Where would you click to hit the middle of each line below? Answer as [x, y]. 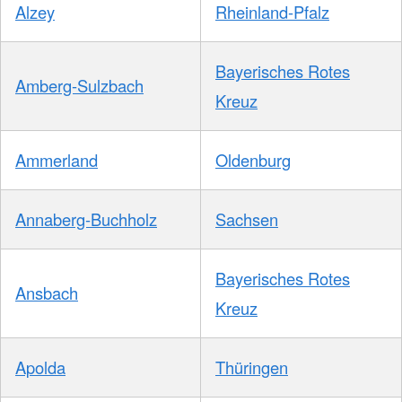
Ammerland [57, 160]
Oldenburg [253, 160]
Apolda [40, 367]
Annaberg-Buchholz [86, 219]
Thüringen [252, 367]
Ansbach [47, 293]
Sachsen [247, 219]
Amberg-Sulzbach [79, 86]
